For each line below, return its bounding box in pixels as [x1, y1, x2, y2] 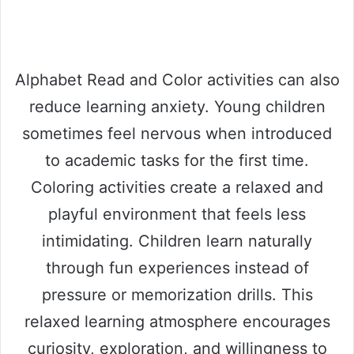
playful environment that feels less [48, 204, 306, 224]
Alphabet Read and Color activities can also [14, 70, 340, 89]
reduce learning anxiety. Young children [28, 96, 326, 116]
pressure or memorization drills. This [41, 284, 313, 304]
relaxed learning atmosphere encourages [24, 311, 330, 331]
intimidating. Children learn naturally [42, 231, 312, 250]
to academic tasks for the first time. [45, 150, 309, 170]
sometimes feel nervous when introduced [22, 123, 332, 143]
